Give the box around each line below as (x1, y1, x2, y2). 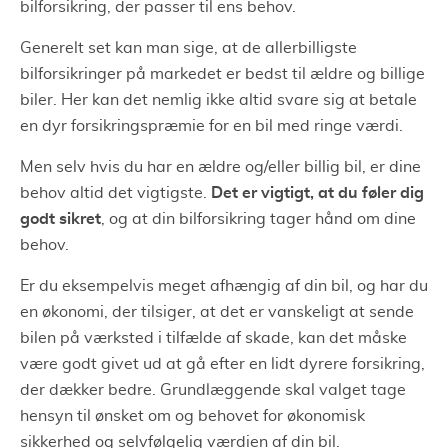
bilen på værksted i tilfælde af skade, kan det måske (20, 329, 407, 346)
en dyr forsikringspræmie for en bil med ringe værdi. (20, 117, 403, 134)
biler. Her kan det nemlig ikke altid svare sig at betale (20, 91, 417, 108)
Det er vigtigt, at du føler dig (211, 182, 424, 202)
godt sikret (20, 208, 101, 228)
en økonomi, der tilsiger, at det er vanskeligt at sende (20, 303, 414, 320)
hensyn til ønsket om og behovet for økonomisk (20, 407, 365, 424)
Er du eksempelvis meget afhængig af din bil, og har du (20, 277, 428, 294)
